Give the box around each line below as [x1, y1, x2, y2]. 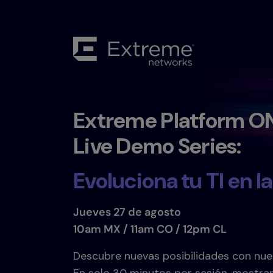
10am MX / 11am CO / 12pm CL [73, 222, 227, 237]
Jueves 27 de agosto [73, 205, 181, 220]
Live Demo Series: [73, 132, 241, 161]
